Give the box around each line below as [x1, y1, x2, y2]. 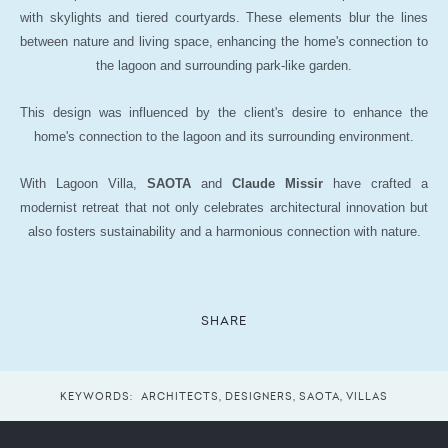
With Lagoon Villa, [20, 175, 147, 191]
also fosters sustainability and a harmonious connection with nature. [27, 223, 421, 239]
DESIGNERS [225, 388, 293, 403]
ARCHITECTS [141, 388, 219, 403]
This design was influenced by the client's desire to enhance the [20, 104, 428, 120]
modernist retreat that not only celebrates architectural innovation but [20, 199, 428, 215]
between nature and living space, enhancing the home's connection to [20, 33, 428, 49]
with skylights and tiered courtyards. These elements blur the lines [20, 9, 428, 25]
